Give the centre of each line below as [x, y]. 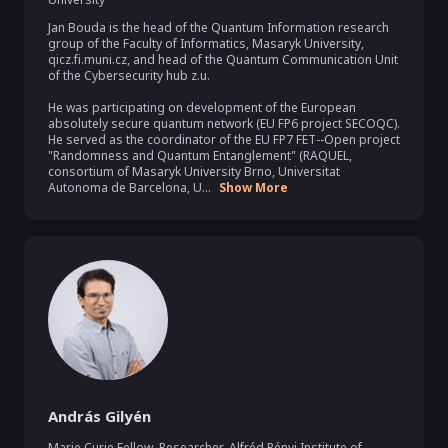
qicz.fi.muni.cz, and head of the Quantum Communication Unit [223, 59]
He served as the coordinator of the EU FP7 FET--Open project [224, 139]
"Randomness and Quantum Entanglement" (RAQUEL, [200, 155]
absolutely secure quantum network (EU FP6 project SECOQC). [224, 123]
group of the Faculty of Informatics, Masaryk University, [206, 43]
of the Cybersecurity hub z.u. [129, 75]
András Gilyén [99, 416]
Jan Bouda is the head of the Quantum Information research [218, 27]
